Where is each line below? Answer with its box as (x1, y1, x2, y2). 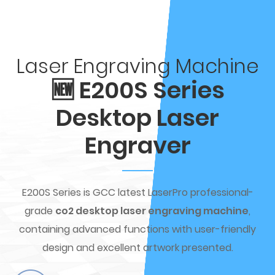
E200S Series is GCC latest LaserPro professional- (21, 185, 254, 199)
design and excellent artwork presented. (42, 241, 233, 255)
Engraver (84, 129, 191, 161)
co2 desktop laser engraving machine (55, 204, 249, 218)
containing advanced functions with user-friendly (19, 222, 256, 236)
